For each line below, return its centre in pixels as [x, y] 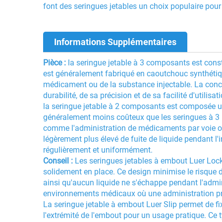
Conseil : [59, 161]
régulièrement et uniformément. [98, 150]
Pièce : [55, 62]
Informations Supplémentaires [115, 42]
